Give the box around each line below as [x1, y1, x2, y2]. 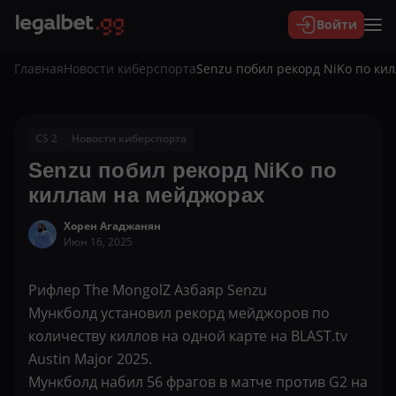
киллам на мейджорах [28, 183, 264, 207]
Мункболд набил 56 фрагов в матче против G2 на [28, 372, 368, 392]
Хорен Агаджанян [64, 218, 161, 233]
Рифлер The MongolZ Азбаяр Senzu [28, 280, 267, 300]
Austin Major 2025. [28, 349, 152, 369]
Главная [14, 59, 64, 77]
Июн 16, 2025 [64, 234, 133, 249]
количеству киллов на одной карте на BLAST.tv [28, 326, 347, 346]
